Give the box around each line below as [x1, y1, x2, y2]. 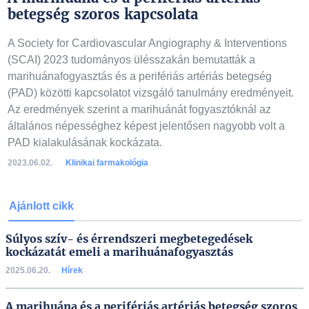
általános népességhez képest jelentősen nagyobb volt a [7, 120, 285, 132]
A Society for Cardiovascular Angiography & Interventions [7, 37, 287, 49]
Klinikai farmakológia [65, 158, 148, 168]
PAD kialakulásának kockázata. [7, 137, 162, 148]
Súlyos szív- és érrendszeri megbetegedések [6, 232, 252, 246]
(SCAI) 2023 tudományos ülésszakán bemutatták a [7, 54, 255, 66]
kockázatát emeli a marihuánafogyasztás [6, 245, 233, 259]
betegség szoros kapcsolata [7, 6, 198, 23]
